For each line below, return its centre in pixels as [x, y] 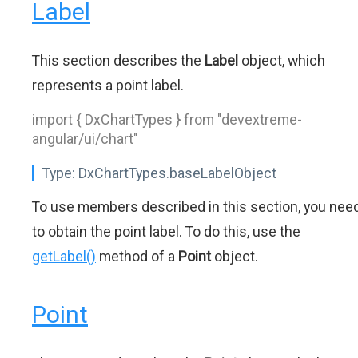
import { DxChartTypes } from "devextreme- [167, 119]
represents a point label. [108, 85]
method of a [137, 256]
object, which [282, 60]
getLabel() [64, 256]
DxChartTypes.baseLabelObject [176, 173]
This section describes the [118, 60]
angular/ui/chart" [85, 139]
